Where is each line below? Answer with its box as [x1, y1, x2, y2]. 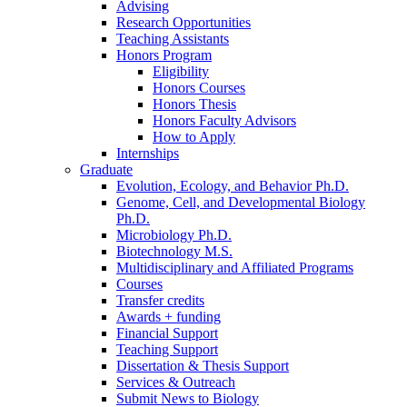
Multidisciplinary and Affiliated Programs [116, 259, 353, 275]
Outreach [179, 373, 235, 390]
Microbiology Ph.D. [116, 226, 232, 243]
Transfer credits [116, 292, 204, 308]
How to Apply [153, 128, 235, 144]
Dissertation [116, 357, 188, 373]
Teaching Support [116, 341, 218, 357]
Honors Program [116, 46, 212, 63]
